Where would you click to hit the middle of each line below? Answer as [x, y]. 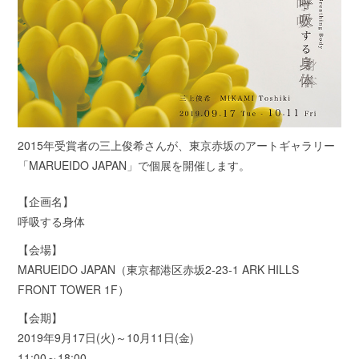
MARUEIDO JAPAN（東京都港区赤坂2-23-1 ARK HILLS [159, 269]
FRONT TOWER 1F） [74, 289]
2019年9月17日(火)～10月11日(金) [106, 337]
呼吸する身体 [52, 221]
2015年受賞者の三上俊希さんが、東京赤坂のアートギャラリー [177, 145]
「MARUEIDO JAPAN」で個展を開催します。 [134, 165]
